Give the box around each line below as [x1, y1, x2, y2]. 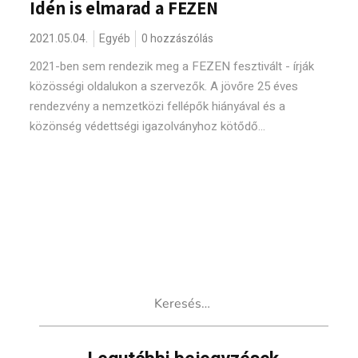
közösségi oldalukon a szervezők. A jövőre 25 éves [30, 78, 299, 95]
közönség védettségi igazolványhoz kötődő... [30, 117, 266, 135]
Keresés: [38, 282, 89, 300]
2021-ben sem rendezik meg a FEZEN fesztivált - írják [30, 58, 315, 75]
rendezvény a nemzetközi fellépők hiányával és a [30, 97, 286, 115]
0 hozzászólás [141, 30, 214, 47]
